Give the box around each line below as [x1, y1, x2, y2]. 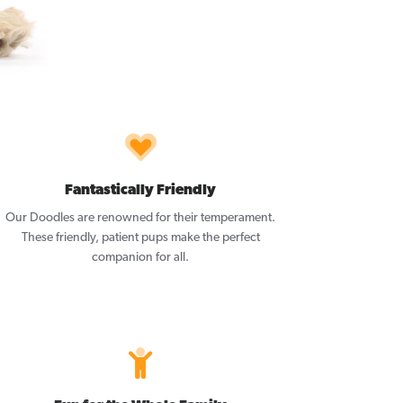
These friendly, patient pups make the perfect [21, 231, 260, 246]
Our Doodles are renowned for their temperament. [5, 211, 275, 226]
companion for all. [92, 251, 189, 265]
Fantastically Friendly [65, 184, 216, 199]
